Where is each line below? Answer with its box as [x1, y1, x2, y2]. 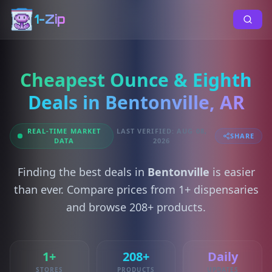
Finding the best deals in [17, 165, 148, 179]
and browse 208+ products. [66, 200, 206, 214]
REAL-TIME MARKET [27, 126, 101, 135]
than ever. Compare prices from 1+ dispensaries [13, 182, 259, 197]
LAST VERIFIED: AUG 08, [116, 126, 207, 135]
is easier [209, 165, 255, 179]
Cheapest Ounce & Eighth [20, 67, 252, 92]
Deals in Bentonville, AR [27, 90, 245, 115]
